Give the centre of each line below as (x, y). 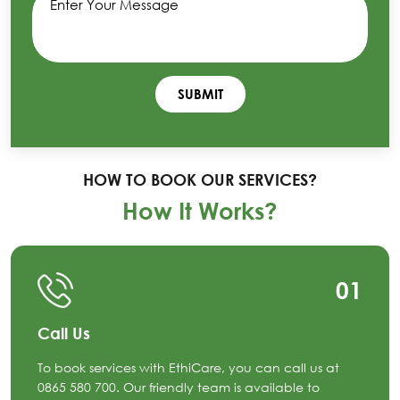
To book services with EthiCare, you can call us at (188, 368)
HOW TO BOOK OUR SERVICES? (200, 180)
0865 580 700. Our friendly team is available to (179, 387)
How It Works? (200, 211)
